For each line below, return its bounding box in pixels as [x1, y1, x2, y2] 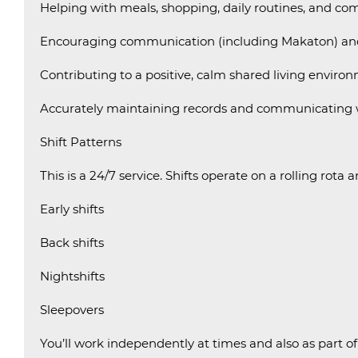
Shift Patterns [40, 134, 121, 149]
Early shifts [40, 201, 104, 217]
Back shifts [40, 235, 104, 250]
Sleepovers [40, 302, 104, 317]
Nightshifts [40, 268, 105, 284]
